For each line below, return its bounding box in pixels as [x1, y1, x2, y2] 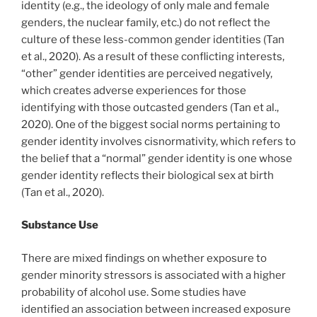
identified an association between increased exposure [21, 302, 291, 316]
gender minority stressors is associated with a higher [21, 268, 286, 282]
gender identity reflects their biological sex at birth [21, 168, 274, 182]
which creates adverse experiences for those [21, 83, 246, 97]
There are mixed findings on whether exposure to [21, 251, 267, 265]
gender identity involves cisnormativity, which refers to [21, 134, 296, 148]
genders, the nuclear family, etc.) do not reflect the [21, 16, 270, 29]
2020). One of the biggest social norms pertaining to [21, 117, 280, 131]
